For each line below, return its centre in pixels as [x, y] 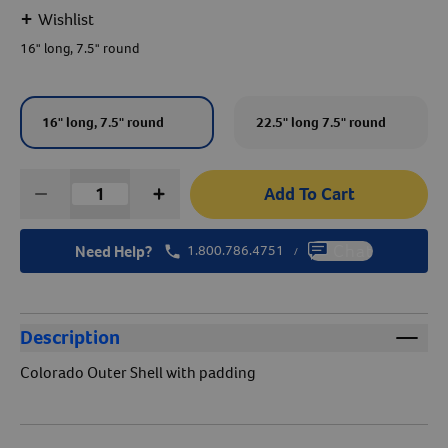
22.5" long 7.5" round [321, 122]
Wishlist [66, 19]
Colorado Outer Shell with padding [138, 372]
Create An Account [224, 40]
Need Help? [113, 251]
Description [70, 337]
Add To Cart [309, 193]
